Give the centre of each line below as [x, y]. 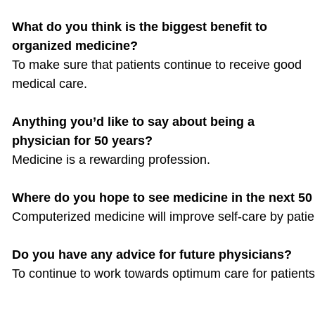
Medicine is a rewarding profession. [111, 160]
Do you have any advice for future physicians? [152, 255]
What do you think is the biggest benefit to [140, 27]
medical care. [50, 84]
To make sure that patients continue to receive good [157, 65]
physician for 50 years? [82, 141]
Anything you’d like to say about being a [133, 122]
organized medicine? [75, 46]
